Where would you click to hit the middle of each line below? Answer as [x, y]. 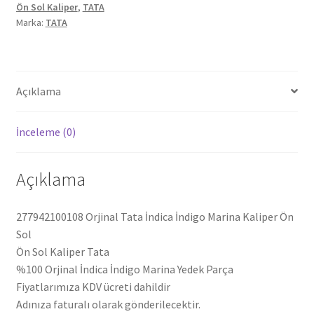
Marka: [30, 22]
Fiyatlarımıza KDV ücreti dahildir [93, 287]
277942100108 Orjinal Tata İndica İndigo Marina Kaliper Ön [155, 217]
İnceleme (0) [46, 131]
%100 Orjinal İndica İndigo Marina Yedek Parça [124, 269]
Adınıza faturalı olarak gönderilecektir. [108, 305]
